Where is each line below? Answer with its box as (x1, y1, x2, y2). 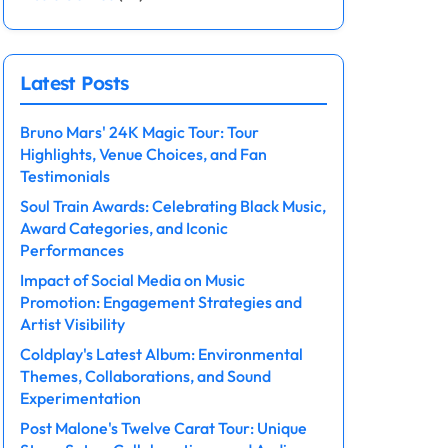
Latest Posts (19, 71, 129, 95)
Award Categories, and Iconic (19, 218, 228, 238)
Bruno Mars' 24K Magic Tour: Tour (19, 122, 259, 142)
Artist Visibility (19, 314, 125, 334)
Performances (19, 240, 124, 260)
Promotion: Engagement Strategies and (19, 292, 302, 312)
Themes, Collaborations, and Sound (19, 366, 271, 386)
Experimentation (19, 388, 141, 408)
